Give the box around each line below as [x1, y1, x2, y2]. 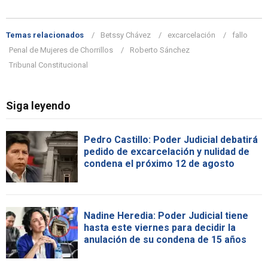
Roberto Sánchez [130, 45, 190, 55]
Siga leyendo [6, 99, 71, 112]
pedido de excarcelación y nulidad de [84, 146, 249, 158]
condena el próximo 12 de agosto [84, 158, 234, 170]
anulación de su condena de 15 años [84, 234, 246, 246]
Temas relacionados [6, 31, 84, 40]
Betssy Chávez [100, 31, 151, 40]
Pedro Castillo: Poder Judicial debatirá [84, 134, 258, 146]
